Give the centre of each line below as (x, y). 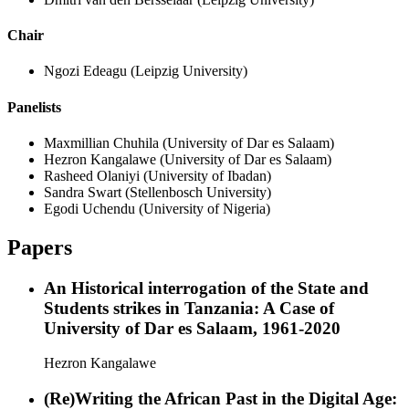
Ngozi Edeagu (87, 71)
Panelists (34, 107)
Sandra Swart (84, 192)
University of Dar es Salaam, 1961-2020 (192, 328)
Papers (40, 247)
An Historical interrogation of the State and (206, 288)
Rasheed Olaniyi (94, 175)
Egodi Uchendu (91, 208)
